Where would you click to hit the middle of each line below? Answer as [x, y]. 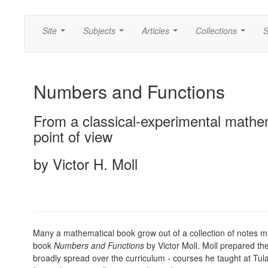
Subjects [99, 31]
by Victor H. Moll [86, 164]
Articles [156, 31]
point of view [73, 136]
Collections [216, 31]
